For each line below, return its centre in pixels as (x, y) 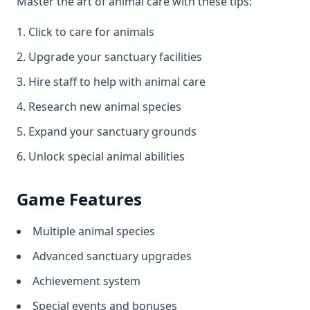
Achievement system (86, 281)
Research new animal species (105, 106)
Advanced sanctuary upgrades (112, 256)
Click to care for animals (91, 31)
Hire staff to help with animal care (117, 81)
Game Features (79, 199)
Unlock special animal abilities (107, 156)
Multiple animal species (94, 231)
